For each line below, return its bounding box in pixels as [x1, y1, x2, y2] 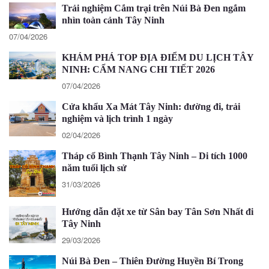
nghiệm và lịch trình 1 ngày [62, 113, 173, 124]
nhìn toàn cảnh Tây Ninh [62, 14, 165, 25]
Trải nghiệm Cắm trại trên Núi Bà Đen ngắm [62, 2, 246, 13]
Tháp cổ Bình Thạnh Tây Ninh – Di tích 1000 [62, 150, 247, 161]
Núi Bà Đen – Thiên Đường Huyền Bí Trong [62, 255, 243, 266]
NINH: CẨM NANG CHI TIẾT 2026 [62, 64, 215, 74]
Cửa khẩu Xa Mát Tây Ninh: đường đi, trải [62, 101, 240, 112]
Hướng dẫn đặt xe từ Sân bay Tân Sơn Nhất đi [62, 206, 253, 217]
